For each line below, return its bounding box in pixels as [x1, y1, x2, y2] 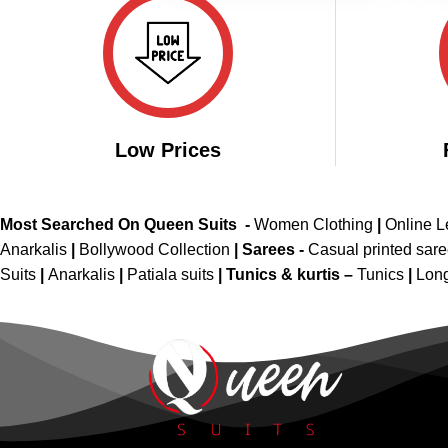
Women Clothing [254, 216, 373, 234]
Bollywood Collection [79, 241, 230, 259]
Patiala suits [127, 266, 218, 284]
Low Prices [115, 139, 221, 162]
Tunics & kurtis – [226, 266, 357, 284]
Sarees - [242, 241, 308, 259]
